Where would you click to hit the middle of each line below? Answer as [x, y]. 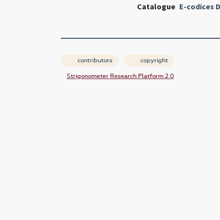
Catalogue [156, 7]
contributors [94, 61]
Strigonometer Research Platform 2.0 [120, 76]
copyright [153, 61]
